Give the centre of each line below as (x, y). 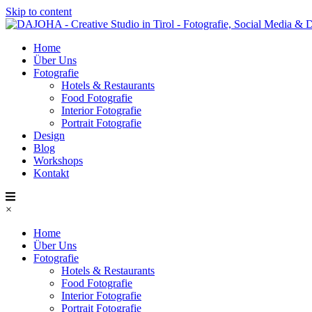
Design (49, 135)
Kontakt (51, 173)
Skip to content (39, 11)
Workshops (58, 161)
